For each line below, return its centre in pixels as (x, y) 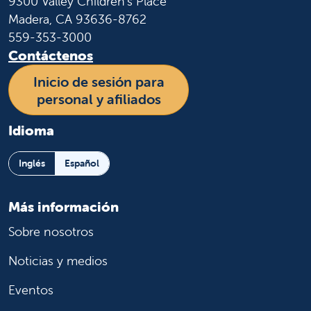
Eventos (31, 289)
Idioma (31, 130)
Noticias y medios (58, 260)
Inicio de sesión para (99, 81)
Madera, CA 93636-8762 (77, 19)
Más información (64, 206)
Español (82, 163)
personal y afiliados (99, 99)
